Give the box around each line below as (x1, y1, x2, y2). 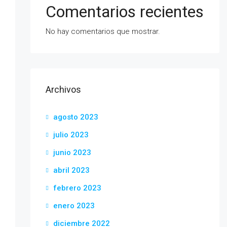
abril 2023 (53, 166, 90, 175)
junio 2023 (53, 148, 91, 157)
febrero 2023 (53, 183, 101, 193)
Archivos (45, 84, 81, 95)
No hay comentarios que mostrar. (45, 27, 160, 36)
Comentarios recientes (45, 2, 204, 21)
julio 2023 (53, 130, 89, 139)
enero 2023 (53, 201, 95, 210)
